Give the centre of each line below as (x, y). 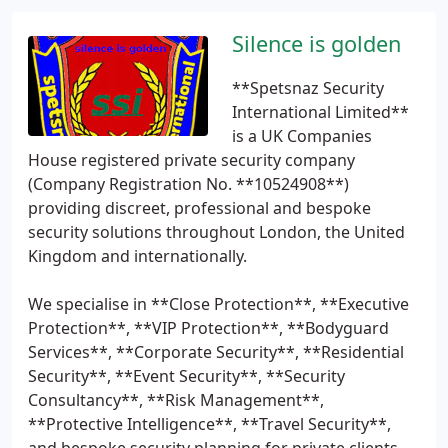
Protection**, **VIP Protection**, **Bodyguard (208, 328)
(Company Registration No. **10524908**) (188, 184)
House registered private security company (191, 160)
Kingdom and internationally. (137, 256)
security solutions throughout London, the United (216, 232)
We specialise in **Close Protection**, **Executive (218, 304)
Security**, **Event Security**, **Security (186, 376)
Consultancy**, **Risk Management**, (176, 400)
